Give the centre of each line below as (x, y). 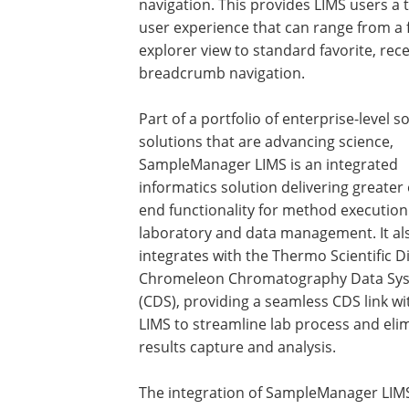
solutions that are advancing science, (266, 141)
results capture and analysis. (237, 346)
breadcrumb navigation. (222, 73)
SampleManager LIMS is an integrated (268, 164)
